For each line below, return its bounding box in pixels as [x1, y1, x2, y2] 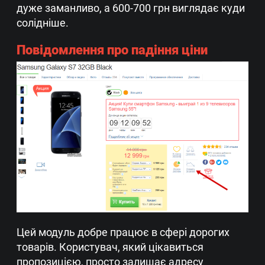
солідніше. [17, 16, 69, 29]
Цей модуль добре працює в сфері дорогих [17, 225, 230, 238]
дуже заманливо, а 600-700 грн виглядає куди [17, 1, 245, 14]
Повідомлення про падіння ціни [17, 42, 208, 57]
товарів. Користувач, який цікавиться [17, 240, 203, 253]
